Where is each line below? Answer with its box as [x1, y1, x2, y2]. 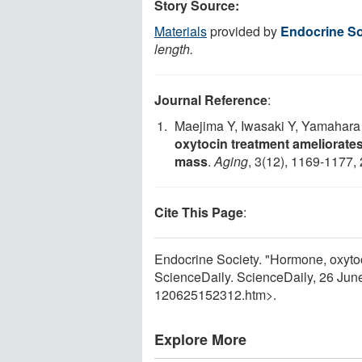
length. [154, 39, 193, 58]
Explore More [154, 328, 246, 350]
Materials [154, 21, 207, 40]
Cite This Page [154, 202, 243, 221]
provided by [207, 21, 280, 40]
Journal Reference [154, 90, 267, 109]
